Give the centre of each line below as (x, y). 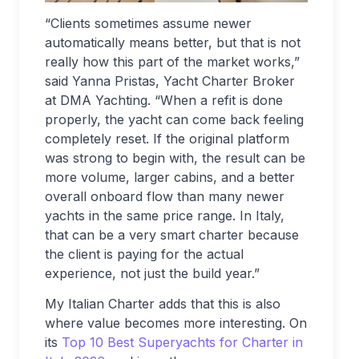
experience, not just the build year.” (152, 274)
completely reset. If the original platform (167, 139)
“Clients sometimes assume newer (148, 24)
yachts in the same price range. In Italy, (165, 216)
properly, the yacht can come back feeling (174, 120)
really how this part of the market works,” (172, 62)
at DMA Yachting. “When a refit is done (164, 101)
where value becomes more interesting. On (176, 323)
